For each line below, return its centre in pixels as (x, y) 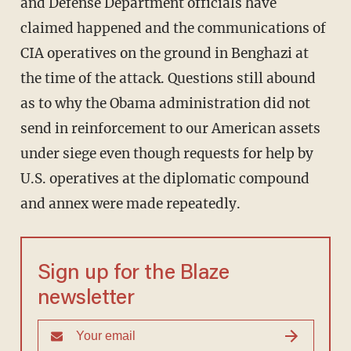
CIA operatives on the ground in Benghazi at (164, 54)
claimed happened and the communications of (173, 29)
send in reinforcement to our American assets (170, 129)
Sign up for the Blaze (133, 274)
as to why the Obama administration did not (165, 104)
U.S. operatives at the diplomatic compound (165, 179)
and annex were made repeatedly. (130, 204)
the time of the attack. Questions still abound (168, 79)
